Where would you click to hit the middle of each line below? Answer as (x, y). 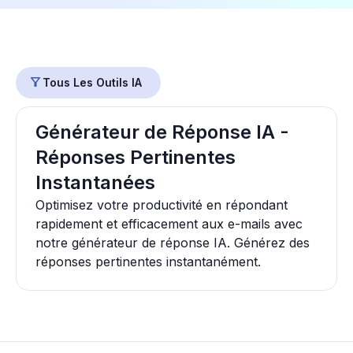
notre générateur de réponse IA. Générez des (173, 243)
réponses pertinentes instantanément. (148, 262)
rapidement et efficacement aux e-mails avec (169, 224)
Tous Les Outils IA (92, 82)
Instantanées (95, 182)
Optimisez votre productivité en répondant (162, 205)
